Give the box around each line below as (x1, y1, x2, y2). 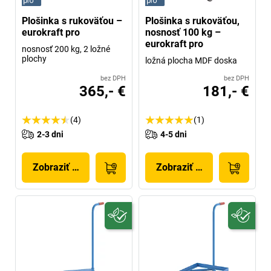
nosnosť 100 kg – (145, 26, 221, 38)
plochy (22, 53, 47, 64)
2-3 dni (37, 129, 64, 139)
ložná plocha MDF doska (145, 55, 237, 65)
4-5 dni (160, 129, 187, 139)
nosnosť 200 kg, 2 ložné (22, 44, 110, 54)
